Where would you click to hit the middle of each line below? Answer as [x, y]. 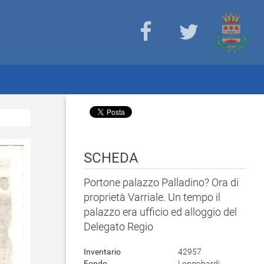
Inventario [102, 252]
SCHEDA [111, 158]
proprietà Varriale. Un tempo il [152, 197]
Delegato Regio [118, 227]
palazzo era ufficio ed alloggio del [160, 212]
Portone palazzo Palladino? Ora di [161, 182]
